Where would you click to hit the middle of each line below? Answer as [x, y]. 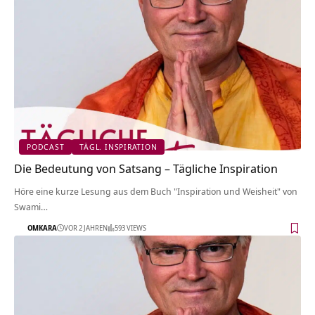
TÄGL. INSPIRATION [118, 147]
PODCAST [46, 147]
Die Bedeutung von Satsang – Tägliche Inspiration [146, 168]
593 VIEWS [130, 228]
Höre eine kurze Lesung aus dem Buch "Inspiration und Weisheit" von [156, 191]
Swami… [31, 206]
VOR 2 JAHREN [86, 228]
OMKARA [42, 228]
